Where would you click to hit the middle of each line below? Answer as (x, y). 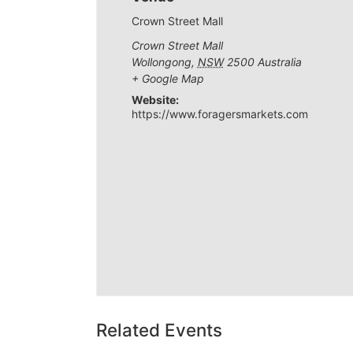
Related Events (159, 329)
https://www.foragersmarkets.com (219, 114)
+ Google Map (167, 78)
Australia (279, 62)
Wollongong (161, 62)
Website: (155, 100)
